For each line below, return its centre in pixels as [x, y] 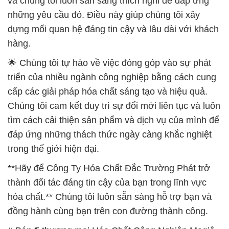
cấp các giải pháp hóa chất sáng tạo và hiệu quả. [108, 29]
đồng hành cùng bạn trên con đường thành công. [108, 148]
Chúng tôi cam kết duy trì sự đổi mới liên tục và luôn [114, 43]
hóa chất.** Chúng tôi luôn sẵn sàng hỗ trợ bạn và [110, 134]
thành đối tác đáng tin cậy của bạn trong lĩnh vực [107, 120]
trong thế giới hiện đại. [53, 86]
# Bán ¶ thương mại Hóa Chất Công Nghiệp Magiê [111, 168]
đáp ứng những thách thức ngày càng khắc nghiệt [110, 72]
